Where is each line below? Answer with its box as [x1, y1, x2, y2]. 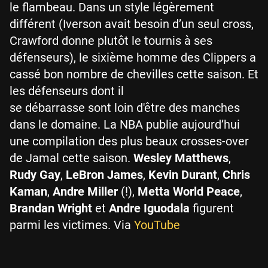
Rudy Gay [10, 167, 60, 182]
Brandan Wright [10, 201, 95, 215]
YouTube [134, 218, 180, 232]
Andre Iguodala [109, 201, 190, 215]
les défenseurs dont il [10, 84, 124, 98]
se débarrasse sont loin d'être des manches [10, 100, 240, 115]
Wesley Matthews [133, 151, 229, 165]
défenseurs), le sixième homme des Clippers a [10, 50, 256, 65]
